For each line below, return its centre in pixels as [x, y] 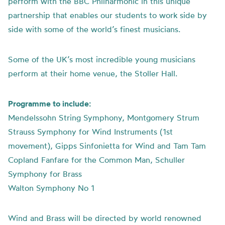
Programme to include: [49, 103]
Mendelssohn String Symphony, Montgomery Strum [104, 118]
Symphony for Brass [45, 174]
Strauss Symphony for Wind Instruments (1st [90, 132]
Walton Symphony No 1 [51, 188]
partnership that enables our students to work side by [107, 15]
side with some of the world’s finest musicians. [94, 29]
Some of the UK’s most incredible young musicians [102, 59]
